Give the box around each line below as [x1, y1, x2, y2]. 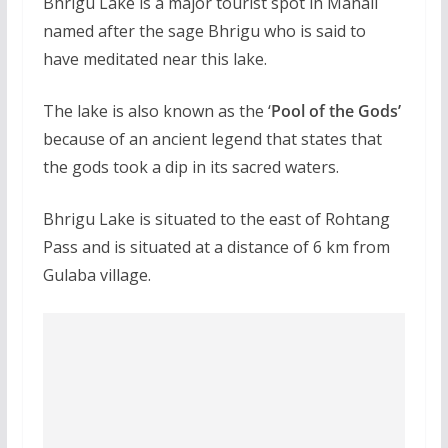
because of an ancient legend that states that [42, 128, 382, 151]
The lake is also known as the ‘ [42, 100, 271, 123]
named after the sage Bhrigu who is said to [42, 20, 366, 43]
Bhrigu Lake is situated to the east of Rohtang [42, 208, 390, 231]
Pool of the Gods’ [270, 100, 401, 123]
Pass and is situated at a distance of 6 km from [42, 236, 390, 259]
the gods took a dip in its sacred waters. [42, 156, 339, 179]
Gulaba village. [42, 264, 151, 287]
